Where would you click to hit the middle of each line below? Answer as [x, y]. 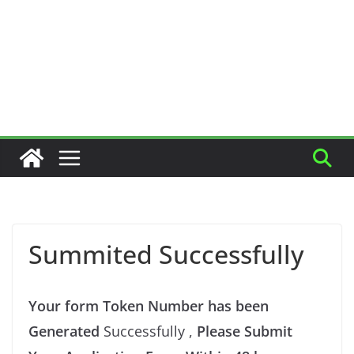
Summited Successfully [166, 254]
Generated [66, 331]
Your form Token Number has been [149, 306]
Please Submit [245, 331]
